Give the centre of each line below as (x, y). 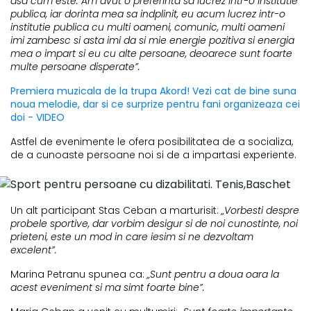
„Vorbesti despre (259, 210)
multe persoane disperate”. (75, 66)
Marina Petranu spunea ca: (77, 274)
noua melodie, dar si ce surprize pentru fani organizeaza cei (155, 104)
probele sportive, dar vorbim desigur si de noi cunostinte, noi (154, 223)
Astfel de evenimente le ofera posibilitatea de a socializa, (152, 141)
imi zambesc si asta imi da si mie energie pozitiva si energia (152, 40)
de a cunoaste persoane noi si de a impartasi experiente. (153, 154)
